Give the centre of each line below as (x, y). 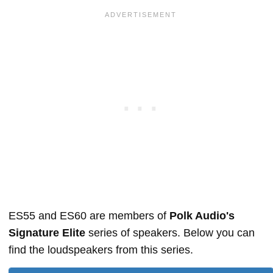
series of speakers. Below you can (170, 232)
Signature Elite (47, 232)
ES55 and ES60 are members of (89, 215)
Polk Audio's (202, 215)
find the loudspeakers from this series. (101, 250)
